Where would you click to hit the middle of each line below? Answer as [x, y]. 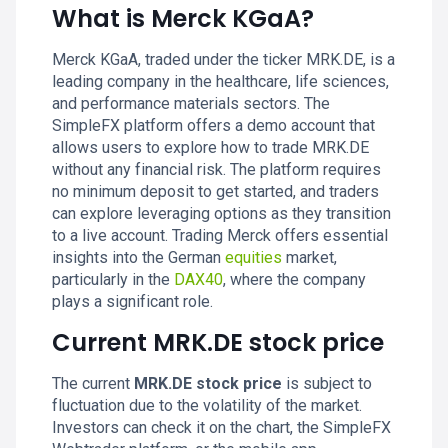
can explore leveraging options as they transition [221, 213]
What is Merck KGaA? [183, 18]
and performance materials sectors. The [191, 103]
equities [253, 257]
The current [93, 383]
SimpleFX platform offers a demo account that [213, 125]
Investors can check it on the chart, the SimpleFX [221, 427]
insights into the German [138, 257]
